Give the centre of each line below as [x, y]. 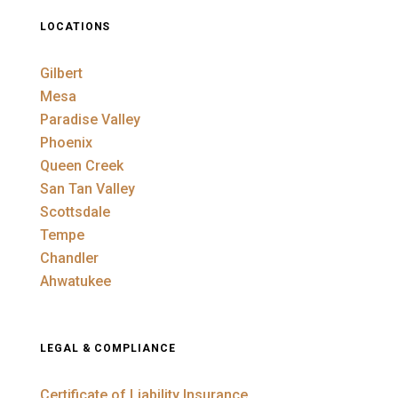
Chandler [69, 259]
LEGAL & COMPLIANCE [108, 349]
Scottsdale [75, 212]
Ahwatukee [75, 282]
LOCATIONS [75, 27]
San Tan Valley [87, 189]
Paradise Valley [90, 120]
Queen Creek [81, 166]
